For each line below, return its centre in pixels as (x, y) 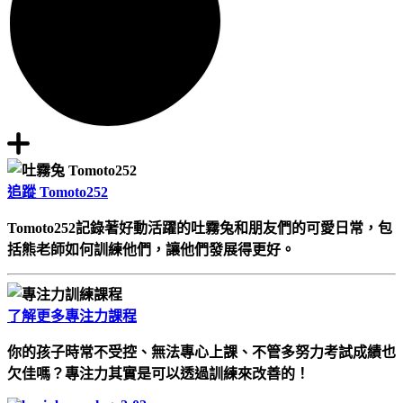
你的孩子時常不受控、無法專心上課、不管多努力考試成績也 (201, 352)
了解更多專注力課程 (72, 316)
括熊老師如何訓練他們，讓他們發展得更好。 (151, 249)
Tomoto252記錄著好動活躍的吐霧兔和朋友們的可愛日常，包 (200, 228)
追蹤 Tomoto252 (58, 192)
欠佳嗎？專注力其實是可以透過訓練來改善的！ (158, 373)
